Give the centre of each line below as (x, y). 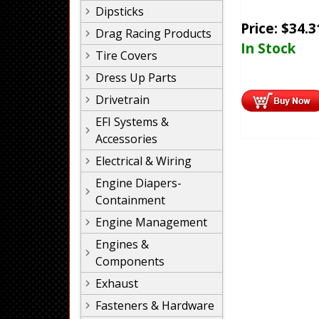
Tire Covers (126, 56)
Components (130, 261)
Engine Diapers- (138, 183)
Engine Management (151, 222)
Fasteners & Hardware (155, 305)
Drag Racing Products (153, 33)
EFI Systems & (132, 122)
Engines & (122, 244)
